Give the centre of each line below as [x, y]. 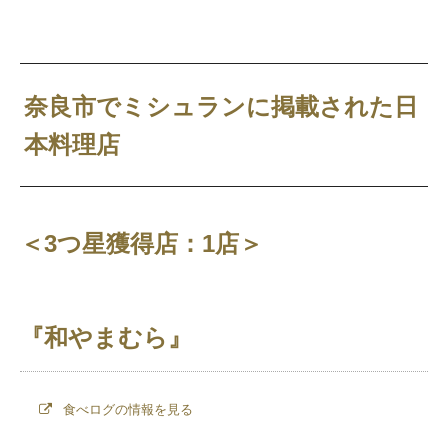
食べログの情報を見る [125, 409]
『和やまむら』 [106, 338]
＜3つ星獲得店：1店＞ [141, 243]
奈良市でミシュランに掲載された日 [221, 106]
